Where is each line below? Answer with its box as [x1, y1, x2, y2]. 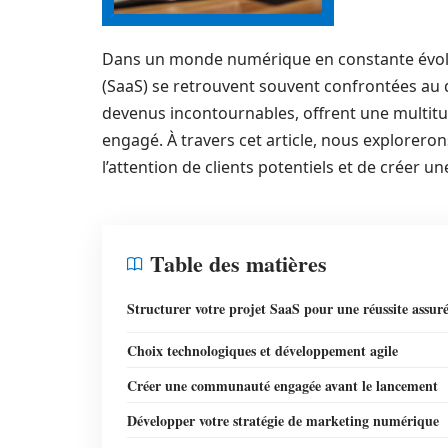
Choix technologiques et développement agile [127, 340, 398, 361]
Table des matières [150, 247, 327, 280]
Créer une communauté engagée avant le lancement [127, 375, 438, 396]
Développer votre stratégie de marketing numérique [127, 410, 439, 431]
